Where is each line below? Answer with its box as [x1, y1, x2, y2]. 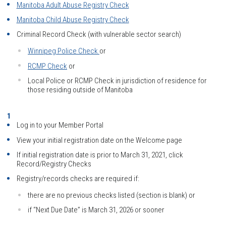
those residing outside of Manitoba [28, 85, 133, 94]
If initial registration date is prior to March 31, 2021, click [16, 150, 183, 159]
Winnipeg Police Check [28, 46, 99, 56]
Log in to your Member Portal [16, 121, 103, 130]
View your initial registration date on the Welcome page [16, 135, 182, 145]
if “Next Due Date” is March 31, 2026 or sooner [28, 205, 164, 215]
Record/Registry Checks [16, 159, 91, 168]
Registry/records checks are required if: [16, 174, 139, 184]
